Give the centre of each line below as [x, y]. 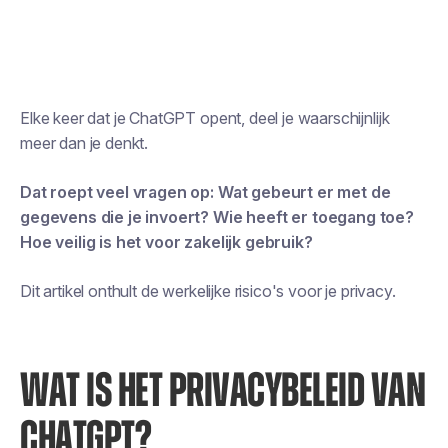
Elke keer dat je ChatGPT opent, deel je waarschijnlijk [205, 118]
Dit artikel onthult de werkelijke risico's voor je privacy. [208, 291]
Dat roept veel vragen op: [119, 192]
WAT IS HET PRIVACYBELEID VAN [222, 392]
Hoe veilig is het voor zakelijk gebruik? [166, 242]
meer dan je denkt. [84, 143]
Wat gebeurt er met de [304, 192]
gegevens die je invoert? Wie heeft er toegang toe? [217, 217]
